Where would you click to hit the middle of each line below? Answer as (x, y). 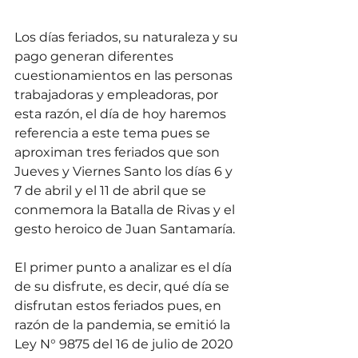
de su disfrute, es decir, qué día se (123, 287)
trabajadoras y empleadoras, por (118, 95)
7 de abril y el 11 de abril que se (112, 191)
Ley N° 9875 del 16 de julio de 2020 (125, 344)
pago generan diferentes (95, 57)
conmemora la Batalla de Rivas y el (126, 210)
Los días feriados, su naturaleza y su (128, 38)
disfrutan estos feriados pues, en (119, 306)
